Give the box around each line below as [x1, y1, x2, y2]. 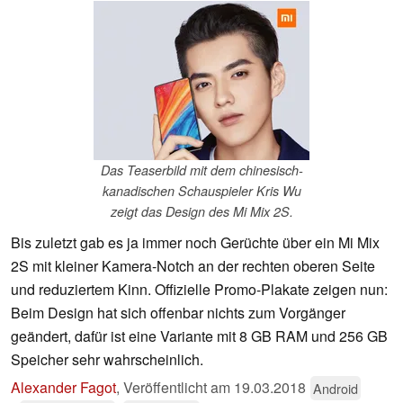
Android [313, 379, 358, 399]
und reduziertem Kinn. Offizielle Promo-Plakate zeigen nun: [11, 279, 388, 300]
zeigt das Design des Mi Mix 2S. [110, 202, 293, 221]
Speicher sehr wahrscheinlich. [11, 349, 203, 371]
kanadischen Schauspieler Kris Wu [102, 182, 301, 201]
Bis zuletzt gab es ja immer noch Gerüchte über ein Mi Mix [11, 232, 380, 254]
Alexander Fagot [11, 377, 116, 399]
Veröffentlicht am [123, 377, 234, 399]
